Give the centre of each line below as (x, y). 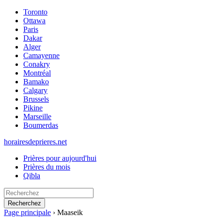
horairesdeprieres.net (35, 142)
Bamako (36, 82)
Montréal (37, 73)
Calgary (35, 90)
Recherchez (24, 203)
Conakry (37, 64)
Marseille (37, 116)
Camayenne (41, 55)
